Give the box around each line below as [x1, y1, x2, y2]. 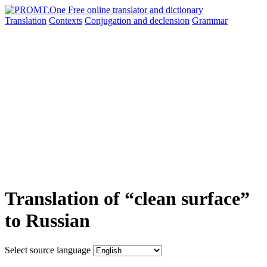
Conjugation [85, 15, 133, 26]
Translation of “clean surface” [5, 188, 250, 210]
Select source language [5, 244, 91, 255]
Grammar [192, 15, 228, 26]
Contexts [49, 15, 82, 26]
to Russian [5, 210, 90, 232]
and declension [133, 15, 190, 26]
